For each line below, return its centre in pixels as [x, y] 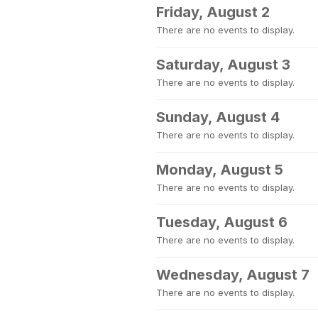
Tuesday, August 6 [222, 222]
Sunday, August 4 [218, 117]
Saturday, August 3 [223, 65]
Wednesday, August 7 [233, 275]
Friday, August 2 [213, 12]
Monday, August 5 [220, 170]
